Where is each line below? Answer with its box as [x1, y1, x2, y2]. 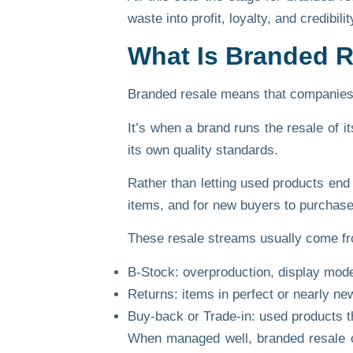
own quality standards [146, 142, 274, 158]
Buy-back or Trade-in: [128, 308, 255, 324]
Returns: [128, 286, 178, 302]
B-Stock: [128, 264, 179, 280]
